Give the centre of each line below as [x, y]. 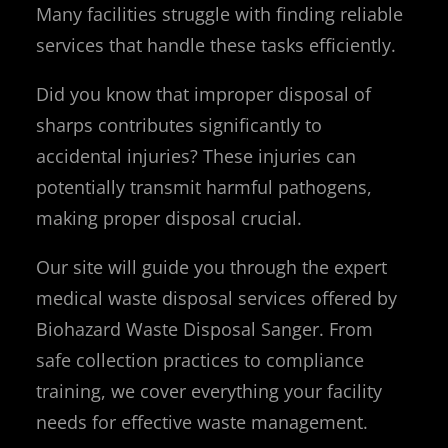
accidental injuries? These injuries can [196, 155]
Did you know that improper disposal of [203, 93]
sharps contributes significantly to [179, 124]
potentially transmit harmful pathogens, [204, 186]
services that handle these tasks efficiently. [216, 44]
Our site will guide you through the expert [211, 266]
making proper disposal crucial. [169, 217]
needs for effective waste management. [202, 421]
